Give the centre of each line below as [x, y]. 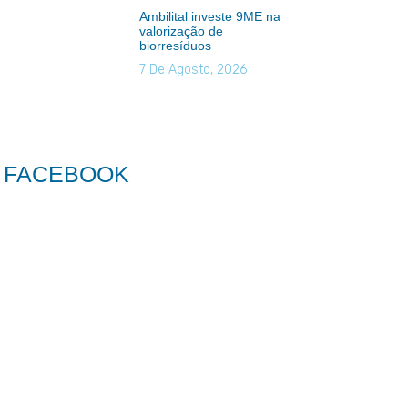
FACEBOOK [67, 174]
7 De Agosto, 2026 [193, 69]
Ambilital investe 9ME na [209, 16]
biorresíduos [175, 45]
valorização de [181, 31]
